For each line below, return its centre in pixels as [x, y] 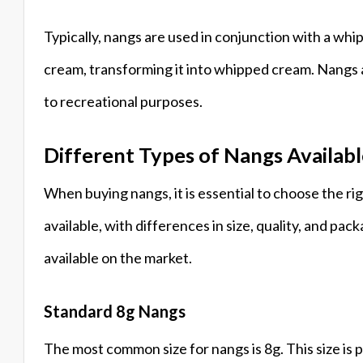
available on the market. [118, 257]
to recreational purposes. [123, 101]
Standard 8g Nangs [115, 311]
